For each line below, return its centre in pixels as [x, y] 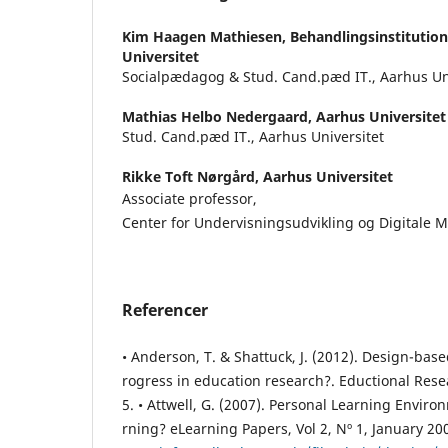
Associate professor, [189, 198]
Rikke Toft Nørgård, [192, 176]
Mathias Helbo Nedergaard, [219, 116]
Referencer [165, 309]
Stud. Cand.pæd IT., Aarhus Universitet [253, 136]
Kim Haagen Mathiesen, [206, 36]
